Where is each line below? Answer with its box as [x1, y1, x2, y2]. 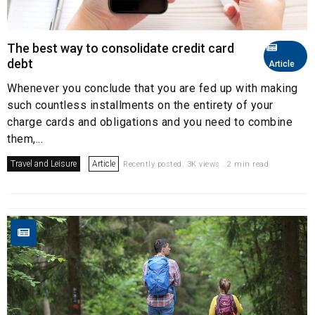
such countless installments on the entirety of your [7, 98, 274, 112]
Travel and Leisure [11, 158, 77, 169]
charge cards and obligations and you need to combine [7, 115, 292, 129]
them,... [7, 131, 43, 146]
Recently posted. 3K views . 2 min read [123, 159, 269, 169]
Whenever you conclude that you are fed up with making [7, 81, 298, 95]
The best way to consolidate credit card [7, 40, 234, 56]
